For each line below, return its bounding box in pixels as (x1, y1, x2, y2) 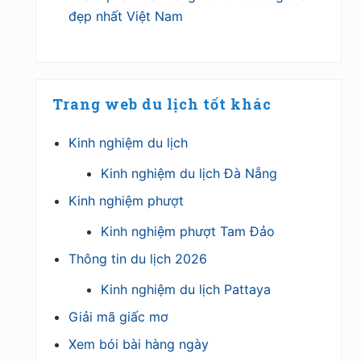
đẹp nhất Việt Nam (68, 7, 183, 24)
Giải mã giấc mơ (68, 308, 168, 325)
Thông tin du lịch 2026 (68, 250, 207, 267)
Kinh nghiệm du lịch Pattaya (101, 280, 271, 297)
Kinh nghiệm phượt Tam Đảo (101, 222, 275, 239)
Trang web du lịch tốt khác (52, 93, 272, 114)
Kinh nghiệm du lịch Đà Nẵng (101, 164, 277, 181)
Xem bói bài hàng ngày (68, 335, 209, 352)
